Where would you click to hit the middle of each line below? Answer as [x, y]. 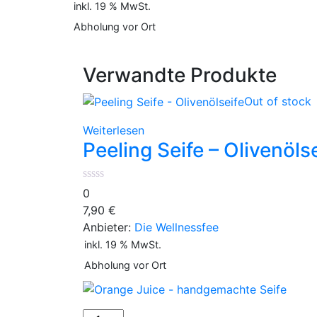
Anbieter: [109, 227]
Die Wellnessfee [177, 227]
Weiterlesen [114, 131]
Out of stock [278, 101]
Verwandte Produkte [180, 75]
